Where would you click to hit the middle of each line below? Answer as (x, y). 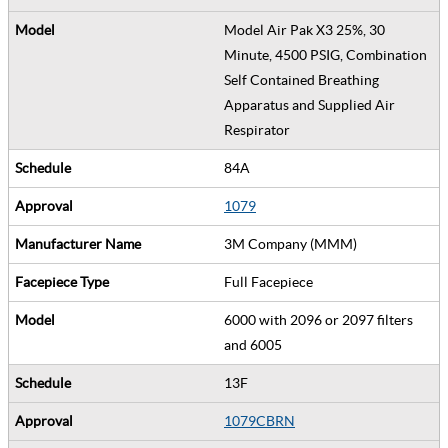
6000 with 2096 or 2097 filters (318, 319)
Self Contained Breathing (301, 79)
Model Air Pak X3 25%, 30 (304, 29)
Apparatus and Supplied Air (309, 104)
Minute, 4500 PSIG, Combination (325, 54)
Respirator (260, 129)
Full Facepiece (271, 281)
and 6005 (256, 344)
